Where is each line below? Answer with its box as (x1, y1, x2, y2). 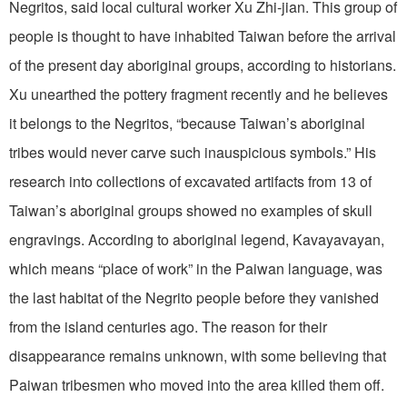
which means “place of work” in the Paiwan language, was (9, 257, 382, 279)
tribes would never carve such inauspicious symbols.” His (9, 141, 376, 163)
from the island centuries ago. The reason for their (9, 315, 327, 337)
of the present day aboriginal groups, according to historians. (9, 54, 396, 75)
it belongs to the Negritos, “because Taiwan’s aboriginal (9, 112, 365, 134)
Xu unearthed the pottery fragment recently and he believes (9, 83, 388, 104)
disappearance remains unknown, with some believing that (9, 344, 386, 366)
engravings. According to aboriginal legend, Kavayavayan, (9, 228, 384, 250)
